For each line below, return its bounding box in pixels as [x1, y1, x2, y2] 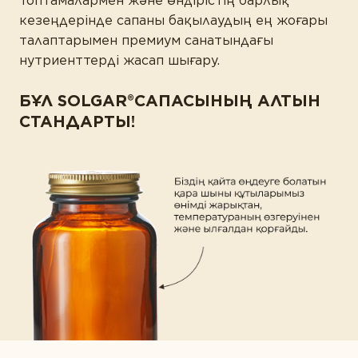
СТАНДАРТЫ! [19, 112, 135, 132]
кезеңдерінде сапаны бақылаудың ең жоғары [19, 13, 328, 29]
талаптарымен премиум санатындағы [19, 33, 273, 49]
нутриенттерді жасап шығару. [19, 53, 220, 69]
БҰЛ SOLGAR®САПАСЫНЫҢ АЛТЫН [19, 91, 320, 111]
